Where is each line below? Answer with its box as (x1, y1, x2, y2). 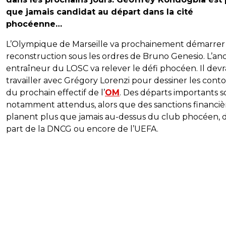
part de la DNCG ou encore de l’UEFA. (6, 124, 158, 134)
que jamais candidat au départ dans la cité (6, 7, 193, 17)
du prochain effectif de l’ (6, 88, 105, 98)
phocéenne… (6, 19, 62, 29)
